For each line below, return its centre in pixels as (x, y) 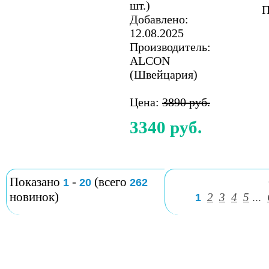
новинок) (34, 197)
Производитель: (170, 47)
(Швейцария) (164, 74)
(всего (110, 182)
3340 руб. (166, 127)
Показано (36, 182)
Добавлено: (159, 19)
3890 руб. (186, 102)
